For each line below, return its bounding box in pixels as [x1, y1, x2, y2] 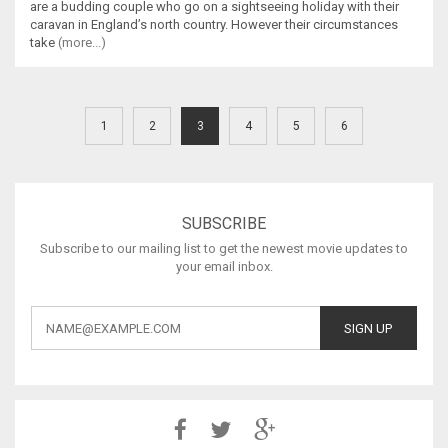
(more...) [58, 35, 106, 51]
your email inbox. [175, 259, 273, 275]
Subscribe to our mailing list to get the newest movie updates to [40, 241, 408, 257]
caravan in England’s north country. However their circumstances [30, 17, 398, 33]
